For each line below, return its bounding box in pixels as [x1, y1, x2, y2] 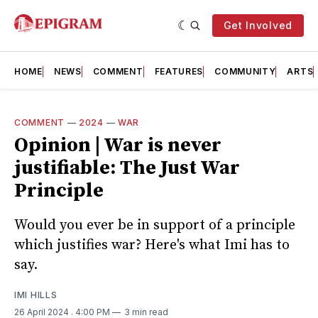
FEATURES [154, 66, 204, 77]
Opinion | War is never [14, 133, 221, 158]
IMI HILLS [14, 289, 57, 300]
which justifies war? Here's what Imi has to [14, 236, 290, 254]
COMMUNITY [214, 66, 276, 77]
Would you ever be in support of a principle [14, 216, 295, 234]
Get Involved [223, 19, 292, 31]
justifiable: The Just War [14, 155, 240, 180]
